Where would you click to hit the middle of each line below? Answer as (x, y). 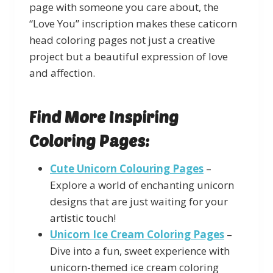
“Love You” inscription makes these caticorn (133, 23)
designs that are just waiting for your (139, 201)
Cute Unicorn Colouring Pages (127, 168)
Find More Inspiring (104, 116)
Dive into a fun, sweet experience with (140, 250)
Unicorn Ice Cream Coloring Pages (137, 234)
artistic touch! (83, 218)
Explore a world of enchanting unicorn (142, 185)
